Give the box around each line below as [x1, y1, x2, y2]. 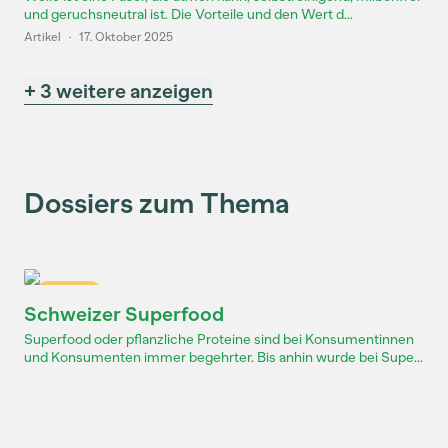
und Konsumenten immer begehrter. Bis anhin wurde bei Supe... [24, 349, 423, 366]
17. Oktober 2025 [79, 30, 173, 44]
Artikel [24, 30, 61, 44]
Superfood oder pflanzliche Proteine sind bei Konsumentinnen [24, 331, 414, 348]
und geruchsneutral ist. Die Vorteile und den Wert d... [24, 6, 353, 23]
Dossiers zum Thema [24, 186, 290, 220]
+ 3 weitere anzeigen [24, 79, 213, 103]
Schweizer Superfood [24, 302, 224, 326]
